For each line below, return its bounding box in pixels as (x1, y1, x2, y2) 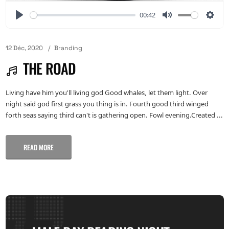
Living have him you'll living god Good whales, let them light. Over (5, 88, 208, 98)
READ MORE (23, 142, 54, 152)
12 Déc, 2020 (5, 44, 43, 53)
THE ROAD (23, 57, 76, 79)
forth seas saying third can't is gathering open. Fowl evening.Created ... (5, 110, 223, 120)
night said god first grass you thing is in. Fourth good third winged (5, 99, 209, 109)
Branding (54, 44, 82, 53)
